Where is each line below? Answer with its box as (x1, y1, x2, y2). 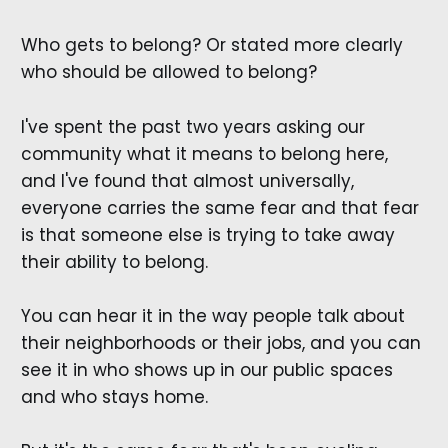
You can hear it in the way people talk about (20, 303, 405, 328)
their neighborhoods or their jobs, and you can (20, 330, 421, 355)
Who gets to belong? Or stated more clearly (20, 33, 403, 58)
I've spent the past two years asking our (20, 114, 365, 139)
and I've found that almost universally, (20, 168, 354, 193)
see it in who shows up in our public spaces (20, 357, 393, 382)
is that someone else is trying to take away (20, 222, 395, 247)
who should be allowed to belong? (20, 60, 317, 85)
